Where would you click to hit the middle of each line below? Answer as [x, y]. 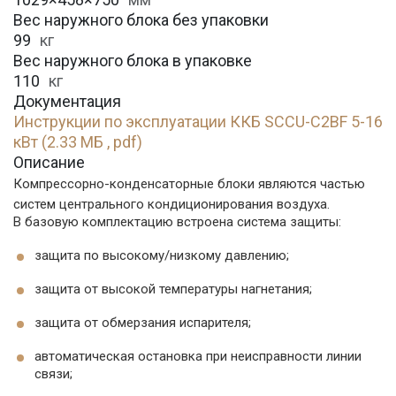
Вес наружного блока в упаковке [133, 61]
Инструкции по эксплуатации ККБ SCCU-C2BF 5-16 [198, 122]
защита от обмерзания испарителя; [143, 323]
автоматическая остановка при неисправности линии [198, 357]
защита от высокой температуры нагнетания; [173, 289]
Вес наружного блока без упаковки [141, 20]
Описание [49, 163]
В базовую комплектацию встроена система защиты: [177, 222]
